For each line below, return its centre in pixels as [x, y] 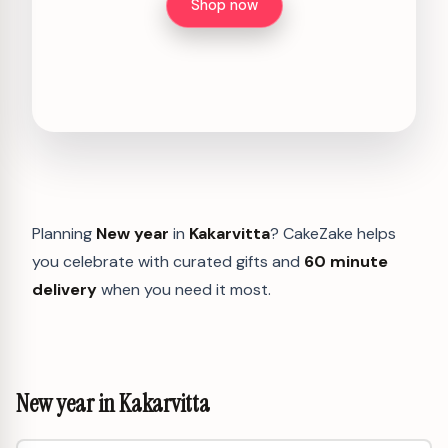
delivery [64, 289]
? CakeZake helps [333, 233]
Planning [64, 233]
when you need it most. [184, 289]
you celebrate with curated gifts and [168, 261]
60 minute [346, 261]
